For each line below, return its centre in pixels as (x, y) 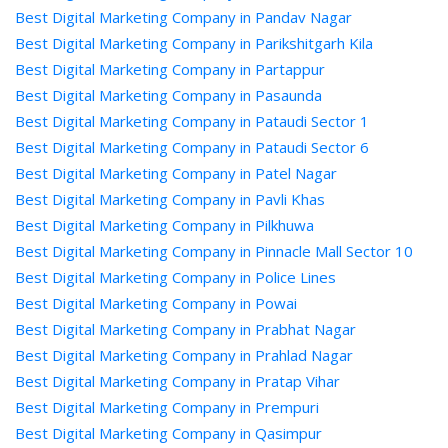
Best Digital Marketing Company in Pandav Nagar (183, 17)
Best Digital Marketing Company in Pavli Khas (170, 199)
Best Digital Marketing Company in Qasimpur (168, 433)
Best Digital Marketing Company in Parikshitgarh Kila (194, 43)
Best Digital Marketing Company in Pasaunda (168, 95)
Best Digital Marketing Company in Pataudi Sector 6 (192, 147)
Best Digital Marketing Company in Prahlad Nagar (184, 355)
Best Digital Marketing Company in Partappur (170, 69)
